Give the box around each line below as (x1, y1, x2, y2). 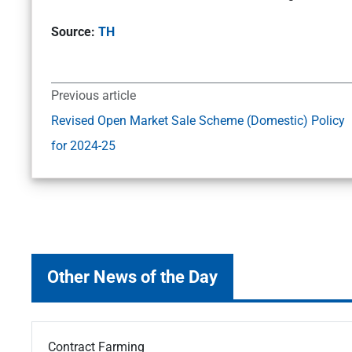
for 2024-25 (51, 138, 115, 154)
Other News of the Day (47, 266, 218, 288)
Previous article (51, 88, 136, 104)
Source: (51, 24, 98, 40)
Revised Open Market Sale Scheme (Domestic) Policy (51, 113, 345, 129)
